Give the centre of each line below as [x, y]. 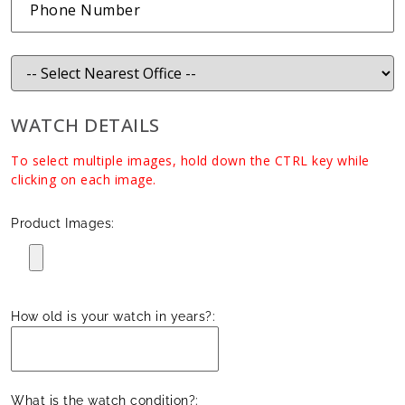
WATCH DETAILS [85, 124]
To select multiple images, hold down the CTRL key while [190, 160]
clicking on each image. [84, 179]
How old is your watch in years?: [113, 316]
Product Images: [63, 223]
